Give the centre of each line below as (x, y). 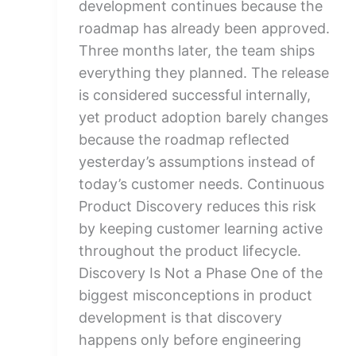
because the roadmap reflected (184, 139)
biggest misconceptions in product (195, 295)
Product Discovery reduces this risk (197, 206)
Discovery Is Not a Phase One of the (201, 273)
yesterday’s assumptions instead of (197, 162)
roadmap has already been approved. (204, 28)
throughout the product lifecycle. (190, 251)
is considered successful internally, (195, 95)
